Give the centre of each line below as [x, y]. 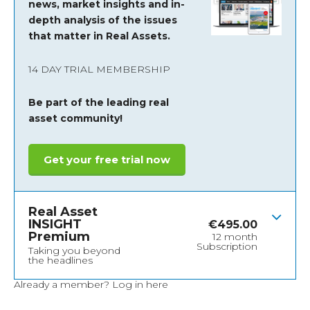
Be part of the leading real [99, 103]
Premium [59, 237]
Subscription [227, 247]
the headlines [61, 261]
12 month [235, 237]
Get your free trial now [107, 160]
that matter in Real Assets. [99, 36]
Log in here [140, 285]
